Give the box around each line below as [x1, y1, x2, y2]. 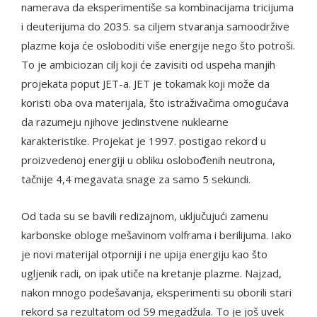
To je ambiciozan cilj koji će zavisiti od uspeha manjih [21, 57, 275, 71]
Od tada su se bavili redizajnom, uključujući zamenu [21, 208, 268, 223]
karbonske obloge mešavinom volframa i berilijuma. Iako [21, 227, 292, 242]
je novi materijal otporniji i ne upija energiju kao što [21, 246, 267, 261]
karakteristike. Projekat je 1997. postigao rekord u [21, 133, 266, 148]
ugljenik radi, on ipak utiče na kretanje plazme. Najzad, [21, 265, 282, 280]
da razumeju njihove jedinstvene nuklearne [21, 114, 229, 129]
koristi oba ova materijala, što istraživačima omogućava [21, 95, 289, 110]
